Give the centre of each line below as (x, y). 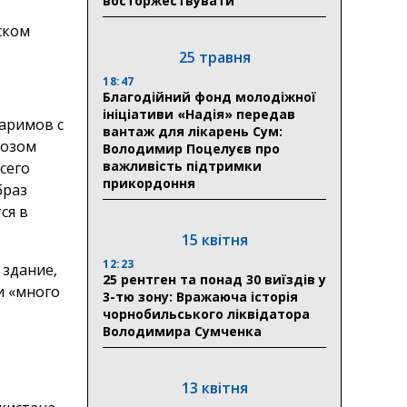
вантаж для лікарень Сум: (193, 131)
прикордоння (149, 183)
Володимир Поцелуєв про (191, 148)
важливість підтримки (182, 165)
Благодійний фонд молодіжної (209, 96)
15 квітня (214, 239)
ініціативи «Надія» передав (199, 114)
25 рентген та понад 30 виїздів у (214, 279)
